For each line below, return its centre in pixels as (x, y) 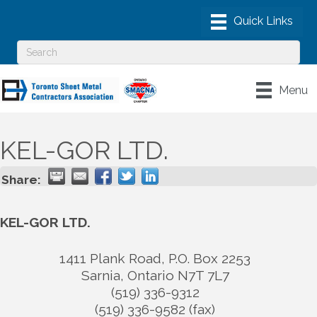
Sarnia (100, 275)
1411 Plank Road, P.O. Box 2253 (155, 258)
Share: (21, 179)
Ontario (150, 275)
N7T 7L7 (203, 275)
